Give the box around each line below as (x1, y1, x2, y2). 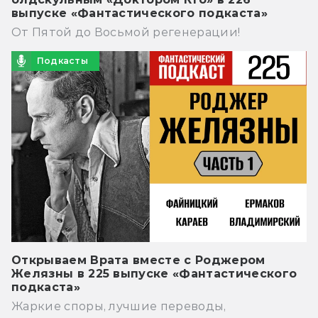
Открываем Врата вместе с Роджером (11, 253, 265, 267)
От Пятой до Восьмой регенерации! (11, 25, 241, 39)
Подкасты (37, 55, 88, 66)
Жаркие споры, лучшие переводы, (11, 299, 226, 313)
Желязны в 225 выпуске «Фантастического (11, 266, 297, 280)
